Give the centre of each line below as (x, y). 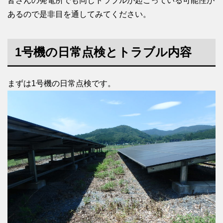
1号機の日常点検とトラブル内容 (103, 52)
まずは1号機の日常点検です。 (61, 84)
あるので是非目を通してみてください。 (79, 14)
